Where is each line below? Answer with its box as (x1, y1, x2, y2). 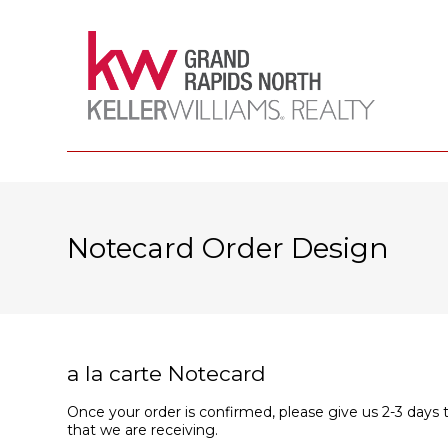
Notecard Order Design (67, 230, 390, 265)
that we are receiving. (67, 421, 219, 440)
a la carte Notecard (67, 360, 267, 386)
